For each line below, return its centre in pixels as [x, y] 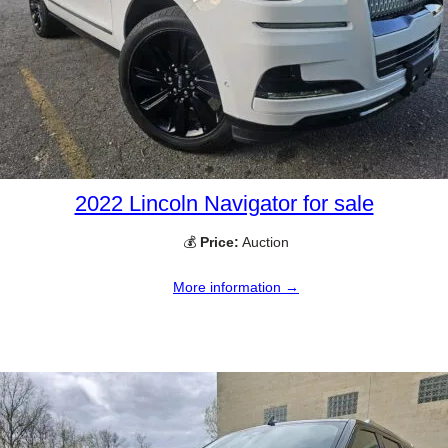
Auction [264, 242]
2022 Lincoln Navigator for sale [224, 204]
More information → [236, 286]
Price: [219, 242]
